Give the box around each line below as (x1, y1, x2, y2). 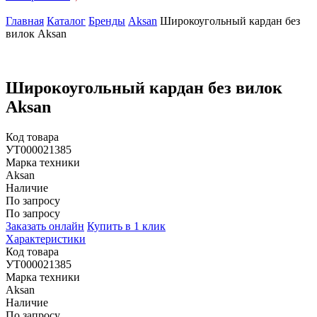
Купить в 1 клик (87, 219, 166, 232)
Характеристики (6, 232, 86, 245)
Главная (6, 15, 44, 27)
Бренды (88, 15, 125, 27)
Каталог (47, 15, 86, 27)
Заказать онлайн (6, 219, 84, 232)
